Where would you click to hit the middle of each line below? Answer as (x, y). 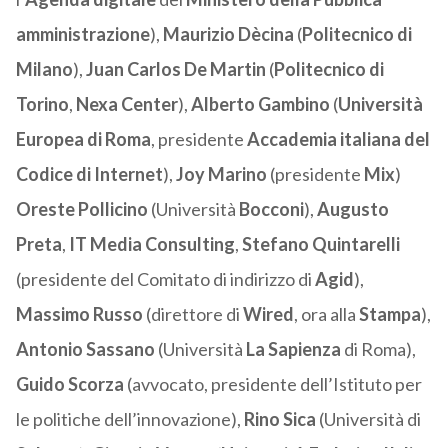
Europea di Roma (83, 139)
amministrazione (82, 34)
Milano (44, 69)
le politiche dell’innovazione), (129, 419)
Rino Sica (279, 419)
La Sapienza (294, 349)
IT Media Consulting (151, 244)
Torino (42, 104)
